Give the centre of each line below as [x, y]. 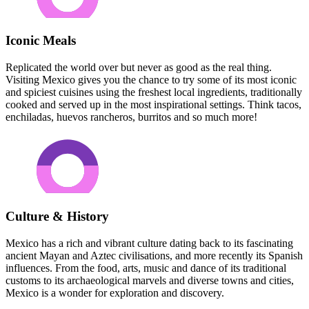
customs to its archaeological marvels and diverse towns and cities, [150, 280]
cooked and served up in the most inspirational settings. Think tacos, [153, 105]
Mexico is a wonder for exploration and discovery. [115, 292]
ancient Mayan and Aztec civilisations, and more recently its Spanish [154, 255]
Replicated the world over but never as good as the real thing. [139, 68]
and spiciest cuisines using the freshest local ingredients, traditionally [154, 92]
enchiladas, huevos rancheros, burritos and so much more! [131, 117]
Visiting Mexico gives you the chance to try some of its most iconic [151, 80]
